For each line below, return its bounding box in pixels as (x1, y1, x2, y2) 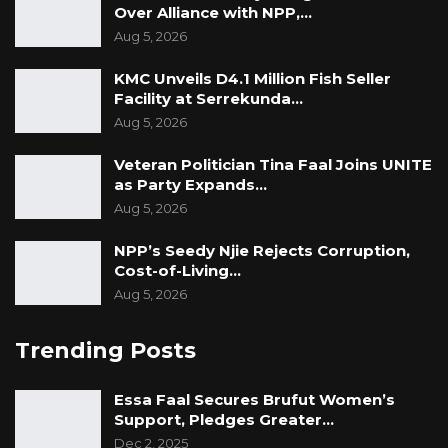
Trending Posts (15, 337, 196, 365)
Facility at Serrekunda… (114, 89, 303, 109)
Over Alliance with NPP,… (114, 3, 312, 23)
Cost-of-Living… (114, 261, 241, 281)
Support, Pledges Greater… (114, 410, 334, 430)
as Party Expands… (114, 175, 267, 195)
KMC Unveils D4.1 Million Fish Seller (114, 69, 391, 89)
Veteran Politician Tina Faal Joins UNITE (114, 155, 432, 175)
